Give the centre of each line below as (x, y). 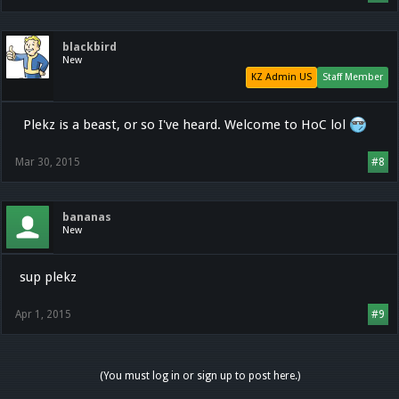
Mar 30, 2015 (48, 162)
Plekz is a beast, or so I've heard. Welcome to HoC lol (184, 125)
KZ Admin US (281, 77)
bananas (87, 217)
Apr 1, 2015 (43, 314)
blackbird (90, 47)
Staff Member (353, 77)
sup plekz (48, 277)
